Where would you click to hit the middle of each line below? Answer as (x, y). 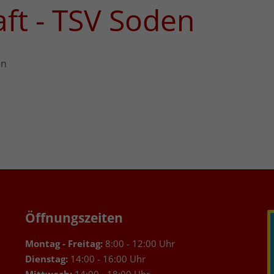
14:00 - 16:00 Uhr (108, 259)
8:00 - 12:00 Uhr (140, 243)
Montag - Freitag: (65, 243)
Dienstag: (47, 259)
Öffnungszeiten (74, 217)
